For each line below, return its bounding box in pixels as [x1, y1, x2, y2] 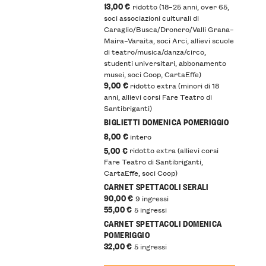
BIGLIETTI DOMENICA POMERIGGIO [103, 115, 229, 128]
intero [128, 130, 152, 142]
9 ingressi [133, 192, 169, 204]
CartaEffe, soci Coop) [103, 167, 178, 179]
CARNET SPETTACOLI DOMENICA [103, 217, 222, 230]
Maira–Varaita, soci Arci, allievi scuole [103, 34, 234, 46]
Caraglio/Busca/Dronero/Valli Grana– [103, 23, 234, 34]
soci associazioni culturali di [103, 11, 199, 23]
